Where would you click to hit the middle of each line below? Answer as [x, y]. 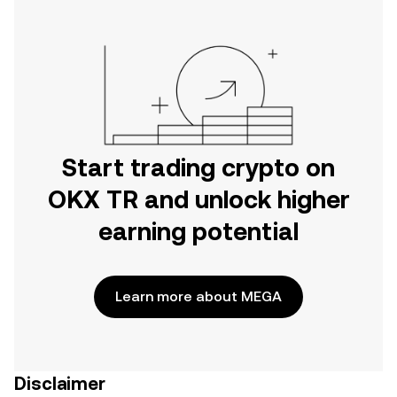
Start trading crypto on [198, 167]
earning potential [198, 231]
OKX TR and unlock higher [198, 199]
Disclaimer [60, 384]
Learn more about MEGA [198, 296]
